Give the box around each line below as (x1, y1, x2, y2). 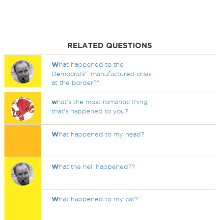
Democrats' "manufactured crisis (52, 70, 152, 77)
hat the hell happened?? (59, 163, 136, 170)
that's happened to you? (52, 108, 129, 114)
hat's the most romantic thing (57, 98, 148, 105)
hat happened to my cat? (59, 195, 138, 202)
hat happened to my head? (59, 131, 145, 137)
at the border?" (52, 79, 100, 86)
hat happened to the (59, 61, 124, 68)
